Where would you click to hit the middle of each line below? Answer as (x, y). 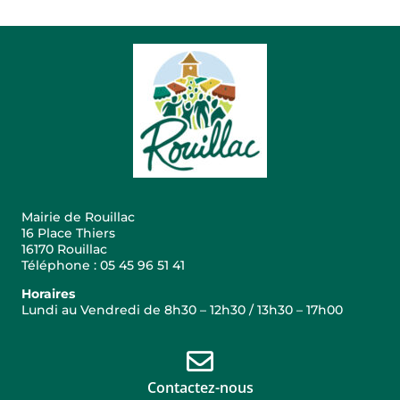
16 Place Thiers (68, 233)
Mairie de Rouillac (78, 217)
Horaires (48, 293)
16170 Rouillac (64, 249)
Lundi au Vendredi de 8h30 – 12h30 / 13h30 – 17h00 (182, 309)
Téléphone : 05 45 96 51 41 (103, 265)
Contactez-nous (200, 388)
